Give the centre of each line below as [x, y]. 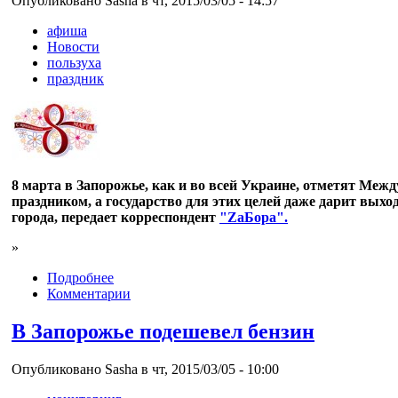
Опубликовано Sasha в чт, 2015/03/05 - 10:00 [145, 369]
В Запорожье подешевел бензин [163, 331]
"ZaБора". [254, 218]
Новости [73, 47]
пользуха [74, 63]
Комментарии [89, 294]
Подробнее [80, 278]
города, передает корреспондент [115, 218]
